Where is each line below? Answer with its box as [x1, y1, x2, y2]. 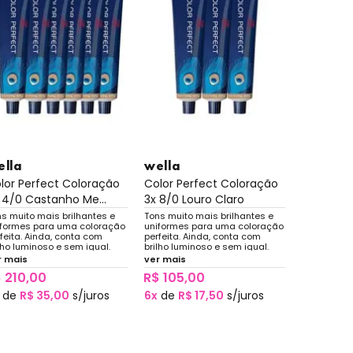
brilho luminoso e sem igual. [143, 240, 269, 253]
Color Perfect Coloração [143, 175, 278, 191]
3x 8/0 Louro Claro [143, 191, 244, 207]
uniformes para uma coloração [143, 219, 284, 232]
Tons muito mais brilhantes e [143, 209, 273, 222]
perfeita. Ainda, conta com [143, 229, 261, 243]
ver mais [143, 252, 186, 266]
